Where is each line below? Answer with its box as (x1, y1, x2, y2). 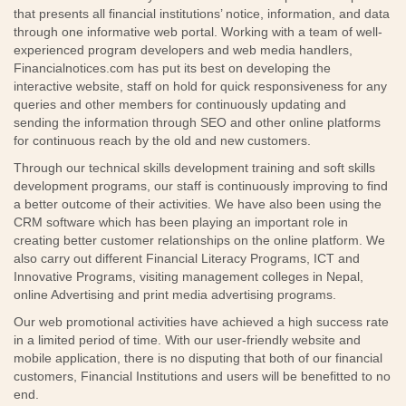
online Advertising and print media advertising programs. (14, 287, 336, 302)
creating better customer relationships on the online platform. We (14, 233, 385, 247)
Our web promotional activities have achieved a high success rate (14, 314, 389, 329)
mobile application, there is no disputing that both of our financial (14, 351, 382, 365)
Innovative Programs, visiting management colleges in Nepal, (14, 269, 363, 284)
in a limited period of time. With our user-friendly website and (14, 333, 361, 347)
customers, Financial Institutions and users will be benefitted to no (14, 369, 391, 383)
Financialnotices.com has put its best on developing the (14, 61, 331, 75)
